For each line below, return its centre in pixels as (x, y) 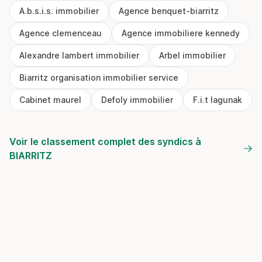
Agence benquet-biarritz (169, 11)
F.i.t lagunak (218, 100)
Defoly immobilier (137, 100)
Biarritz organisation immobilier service (99, 77)
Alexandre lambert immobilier (79, 55)
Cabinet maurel (50, 100)
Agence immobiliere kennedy (181, 33)
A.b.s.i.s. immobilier (59, 11)
